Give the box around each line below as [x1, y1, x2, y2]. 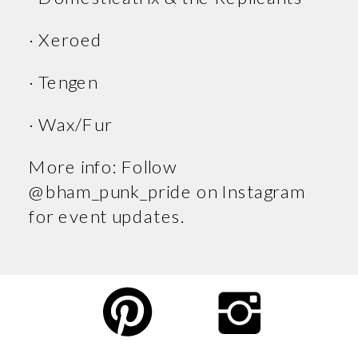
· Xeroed [29, 27, 107, 50]
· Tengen [29, 70, 102, 92]
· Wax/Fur [29, 113, 117, 134]
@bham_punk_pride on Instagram [29, 180, 306, 201]
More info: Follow [29, 155, 178, 177]
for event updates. [29, 205, 185, 226]
